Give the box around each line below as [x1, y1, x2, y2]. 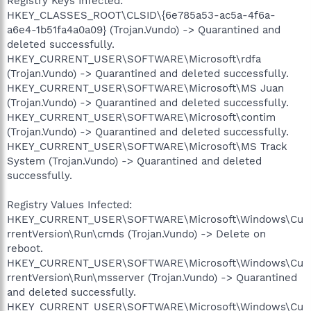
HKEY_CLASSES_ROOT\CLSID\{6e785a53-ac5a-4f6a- [7, 8, 276, 22]
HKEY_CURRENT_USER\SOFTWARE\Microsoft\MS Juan [7, 81, 284, 94]
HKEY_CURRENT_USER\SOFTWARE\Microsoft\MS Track [7, 140, 287, 153]
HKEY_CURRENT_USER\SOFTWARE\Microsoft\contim [7, 110, 276, 124]
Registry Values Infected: [7, 198, 132, 211]
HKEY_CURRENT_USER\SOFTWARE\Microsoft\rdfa [7, 52, 261, 65]
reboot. [7, 242, 43, 255]
